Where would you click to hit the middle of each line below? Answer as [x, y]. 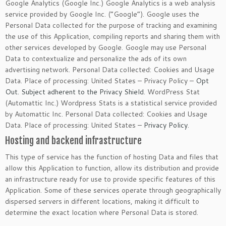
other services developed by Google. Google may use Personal [106, 47]
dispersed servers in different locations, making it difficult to [102, 201]
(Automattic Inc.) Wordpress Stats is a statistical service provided [111, 103]
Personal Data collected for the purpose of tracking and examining [111, 25]
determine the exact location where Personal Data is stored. [102, 212]
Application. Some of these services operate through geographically [113, 190]
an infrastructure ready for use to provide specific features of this [110, 179]
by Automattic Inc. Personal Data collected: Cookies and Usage [106, 114]
